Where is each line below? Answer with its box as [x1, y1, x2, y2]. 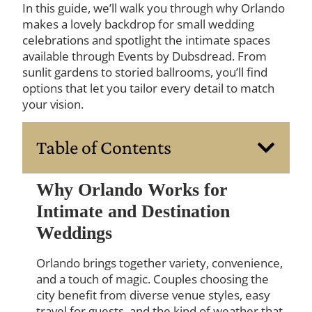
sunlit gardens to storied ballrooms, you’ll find [22, 63, 268, 80]
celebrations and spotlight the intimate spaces [22, 31, 271, 48]
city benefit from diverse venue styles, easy [36, 287, 271, 304]
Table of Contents [36, 136, 172, 159]
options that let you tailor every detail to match [22, 79, 275, 96]
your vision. [22, 95, 84, 112]
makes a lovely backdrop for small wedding [22, 15, 255, 32]
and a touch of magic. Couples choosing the [36, 271, 270, 288]
